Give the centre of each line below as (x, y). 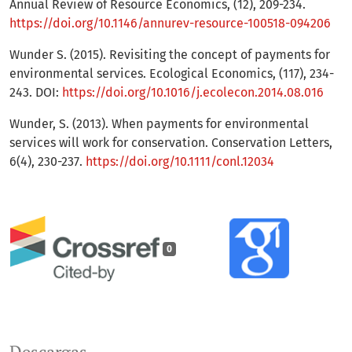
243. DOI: (36, 93)
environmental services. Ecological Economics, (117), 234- (172, 74)
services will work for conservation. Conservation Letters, (171, 143)
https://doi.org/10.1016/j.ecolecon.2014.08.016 (193, 93)
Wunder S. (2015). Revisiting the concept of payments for (170, 55)
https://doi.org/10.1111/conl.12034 (180, 162)
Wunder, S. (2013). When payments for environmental (159, 124)
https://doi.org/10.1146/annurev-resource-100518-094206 (170, 24)
